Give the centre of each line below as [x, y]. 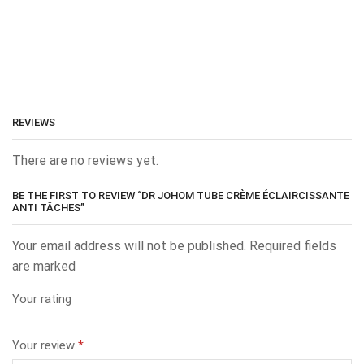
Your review [45, 345]
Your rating [42, 299]
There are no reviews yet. [85, 161]
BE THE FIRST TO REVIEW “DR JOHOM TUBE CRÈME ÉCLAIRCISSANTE [181, 195]
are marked [44, 266]
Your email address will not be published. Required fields [174, 245]
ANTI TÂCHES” [48, 207]
